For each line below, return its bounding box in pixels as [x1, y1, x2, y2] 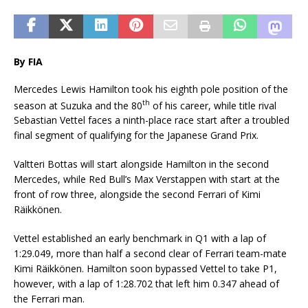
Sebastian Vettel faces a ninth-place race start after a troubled [14, 113, 289, 127]
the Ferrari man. [14, 292, 85, 306]
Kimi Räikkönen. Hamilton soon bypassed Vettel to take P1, [14, 262, 277, 276]
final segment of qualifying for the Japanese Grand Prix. [14, 129, 258, 142]
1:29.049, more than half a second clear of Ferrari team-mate [14, 247, 287, 261]
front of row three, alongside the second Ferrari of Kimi [14, 188, 261, 201]
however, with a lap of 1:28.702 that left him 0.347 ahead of [14, 277, 279, 291]
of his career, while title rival [150, 98, 276, 112]
